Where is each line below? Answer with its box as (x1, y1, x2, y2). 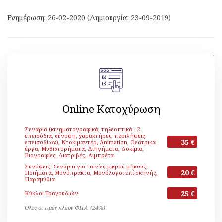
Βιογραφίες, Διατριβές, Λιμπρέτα (25, 151, 114, 159)
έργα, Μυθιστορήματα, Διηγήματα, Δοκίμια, (25, 145, 144, 152)
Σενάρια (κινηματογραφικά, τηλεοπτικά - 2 (25, 125, 140, 133)
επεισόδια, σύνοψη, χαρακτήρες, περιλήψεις (25, 132, 145, 139)
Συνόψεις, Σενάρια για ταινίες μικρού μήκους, (25, 163, 148, 170)
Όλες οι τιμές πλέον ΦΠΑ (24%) (25, 204, 105, 211)
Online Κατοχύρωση (62, 102, 160, 116)
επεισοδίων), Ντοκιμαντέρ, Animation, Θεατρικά (25, 138, 156, 146)
